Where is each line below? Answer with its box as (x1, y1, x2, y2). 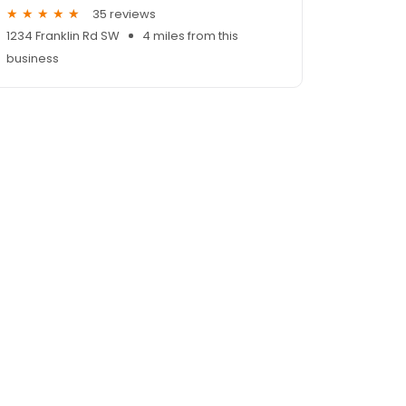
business (6, 50, 59, 68)
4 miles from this (142, 27, 238, 45)
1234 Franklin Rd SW (6, 27, 120, 45)
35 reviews (92, 5, 156, 23)
